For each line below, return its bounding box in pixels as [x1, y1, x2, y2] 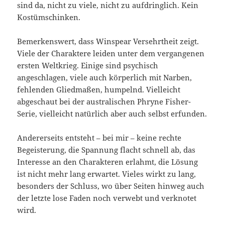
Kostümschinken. [17, 12, 81, 22]
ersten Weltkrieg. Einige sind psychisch [17, 60, 159, 70]
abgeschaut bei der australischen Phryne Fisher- [17, 96, 191, 106]
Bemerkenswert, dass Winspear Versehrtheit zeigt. [17, 36, 199, 46]
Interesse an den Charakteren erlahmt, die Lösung [17, 156, 198, 167]
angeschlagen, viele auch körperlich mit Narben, [17, 72, 192, 82]
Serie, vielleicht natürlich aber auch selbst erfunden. [17, 108, 207, 119]
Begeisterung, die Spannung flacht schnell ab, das [17, 144, 196, 155]
